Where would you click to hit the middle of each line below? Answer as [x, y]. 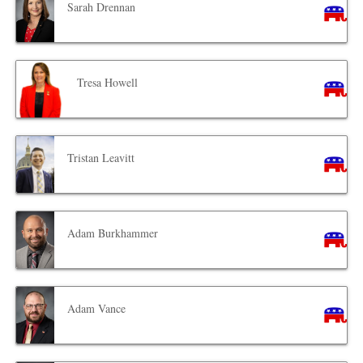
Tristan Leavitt [101, 158]
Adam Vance [97, 309]
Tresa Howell [108, 83]
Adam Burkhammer [113, 233]
